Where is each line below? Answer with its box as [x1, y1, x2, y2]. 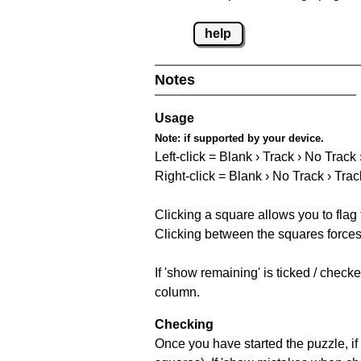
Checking [155, 317, 214, 331]
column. [155, 284, 200, 299]
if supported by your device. [180, 131, 324, 144]
